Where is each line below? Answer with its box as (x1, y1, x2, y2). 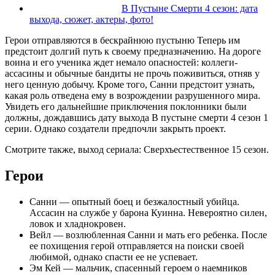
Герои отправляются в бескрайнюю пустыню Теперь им (5, 34, 240, 45)
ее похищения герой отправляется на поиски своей (29, 240, 244, 251)
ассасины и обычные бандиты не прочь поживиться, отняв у (5, 68, 260, 79)
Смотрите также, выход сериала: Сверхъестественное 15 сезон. (5, 144, 269, 155)
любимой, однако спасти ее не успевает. (29, 251, 198, 262)
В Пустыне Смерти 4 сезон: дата (122, 2, 258, 14)
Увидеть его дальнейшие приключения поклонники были (5, 101, 247, 112)
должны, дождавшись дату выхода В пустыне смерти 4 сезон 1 (5, 112, 268, 123)
